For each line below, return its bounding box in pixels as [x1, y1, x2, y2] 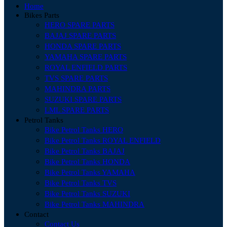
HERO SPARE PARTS [45, 21, 115, 29]
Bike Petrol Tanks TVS [45, 179, 117, 187]
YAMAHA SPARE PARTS [45, 53, 127, 61]
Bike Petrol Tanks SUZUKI [45, 190, 130, 198]
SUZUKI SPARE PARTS [45, 95, 122, 104]
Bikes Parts [24, 11, 59, 20]
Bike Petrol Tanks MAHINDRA [45, 200, 144, 209]
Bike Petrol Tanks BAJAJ [45, 147, 125, 156]
